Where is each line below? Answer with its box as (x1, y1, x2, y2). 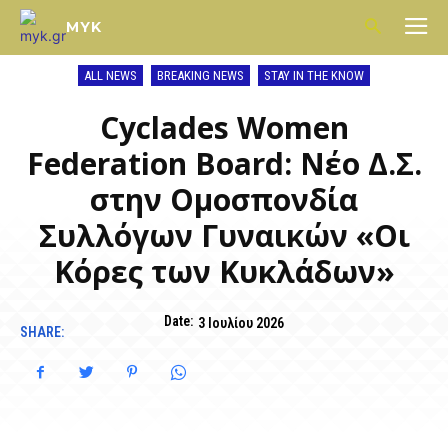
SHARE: (20, 324, 64, 340)
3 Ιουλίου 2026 (198, 314, 284, 331)
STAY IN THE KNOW (264, 68, 364, 83)
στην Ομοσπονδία (90, 179, 358, 220)
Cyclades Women (99, 107, 349, 148)
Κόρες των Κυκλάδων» (53, 251, 395, 292)
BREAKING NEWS (157, 68, 244, 83)
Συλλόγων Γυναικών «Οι (38, 215, 410, 256)
